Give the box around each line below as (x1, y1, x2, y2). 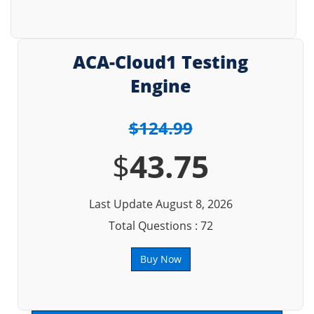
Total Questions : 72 (108, 218, 213, 233)
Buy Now (139, 252, 182, 266)
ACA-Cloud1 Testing (73, 50, 248, 74)
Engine (130, 74, 191, 97)
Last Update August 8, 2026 (88, 196, 233, 212)
